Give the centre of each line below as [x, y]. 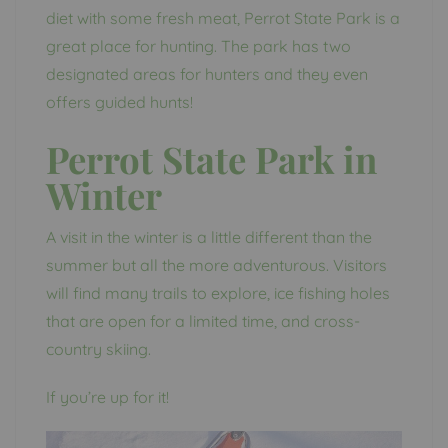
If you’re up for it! [107, 396]
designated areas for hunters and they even [207, 73]
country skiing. [98, 348]
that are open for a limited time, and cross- [203, 320]
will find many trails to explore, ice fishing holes [218, 292]
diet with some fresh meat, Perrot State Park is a [223, 17]
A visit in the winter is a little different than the [209, 236]
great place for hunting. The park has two [198, 45]
